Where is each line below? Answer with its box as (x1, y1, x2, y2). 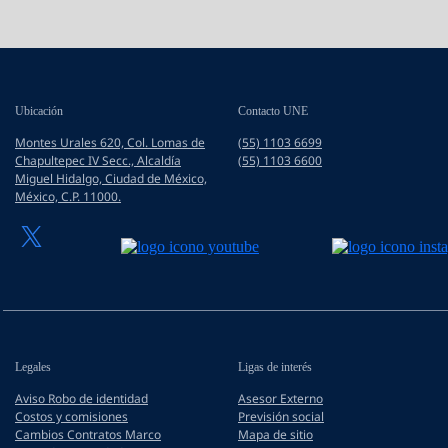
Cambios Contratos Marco (15, 426, 161, 443)
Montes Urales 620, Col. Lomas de (15, 134, 205, 151)
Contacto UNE (238, 104, 308, 118)
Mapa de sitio (238, 426, 313, 443)
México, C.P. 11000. (15, 188, 121, 205)
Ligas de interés (238, 360, 312, 374)
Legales (15, 360, 51, 374)
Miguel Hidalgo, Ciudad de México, (15, 170, 207, 187)
